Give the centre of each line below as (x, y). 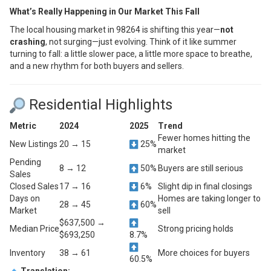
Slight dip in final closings (205, 186)
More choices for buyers (204, 253)
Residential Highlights (99, 105)
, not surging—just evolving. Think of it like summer (141, 42)
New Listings (34, 144)
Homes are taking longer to (209, 198)
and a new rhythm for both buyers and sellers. (97, 66)
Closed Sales (34, 186)
